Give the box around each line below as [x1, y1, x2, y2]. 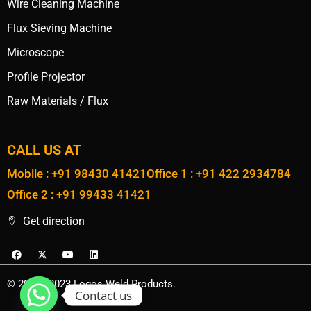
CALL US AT [7, 142, 81, 159]
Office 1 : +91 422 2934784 [146, 167, 291, 181]
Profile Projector [7, 70, 85, 84]
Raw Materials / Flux [7, 94, 108, 108]
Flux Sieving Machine [7, 22, 112, 35]
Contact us [75, 287, 132, 303]
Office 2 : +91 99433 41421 [7, 187, 151, 202]
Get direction [22, 215, 85, 228]
